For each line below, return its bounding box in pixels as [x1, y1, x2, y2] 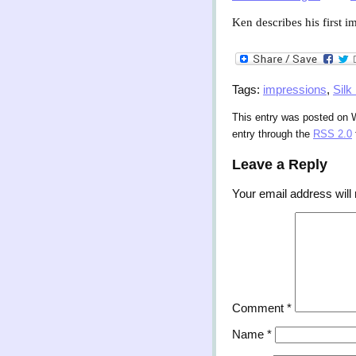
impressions [263, 83, 327, 97]
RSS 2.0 [313, 129, 352, 141]
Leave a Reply [232, 156, 327, 172]
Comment [232, 301, 287, 315]
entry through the [232, 129, 313, 141]
